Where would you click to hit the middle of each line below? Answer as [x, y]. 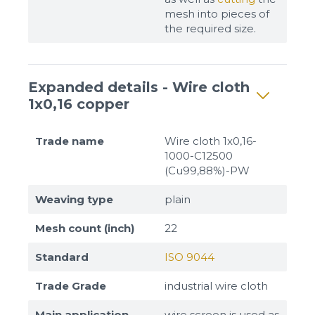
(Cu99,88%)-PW [207, 170]
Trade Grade [71, 285]
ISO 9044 [189, 257]
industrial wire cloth [216, 285]
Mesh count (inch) [85, 228]
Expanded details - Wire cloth [139, 87]
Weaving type [74, 199]
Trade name [70, 141]
